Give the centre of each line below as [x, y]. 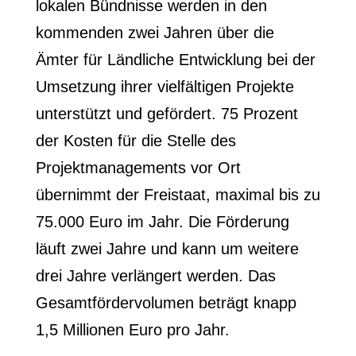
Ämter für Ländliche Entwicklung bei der [175, 60]
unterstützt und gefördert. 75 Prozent [166, 114]
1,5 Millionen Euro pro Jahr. [132, 330]
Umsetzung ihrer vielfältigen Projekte [164, 87]
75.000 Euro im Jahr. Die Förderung [162, 222]
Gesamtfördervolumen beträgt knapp [166, 303]
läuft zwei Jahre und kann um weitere [167, 249]
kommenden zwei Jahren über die [155, 33]
